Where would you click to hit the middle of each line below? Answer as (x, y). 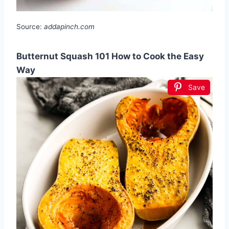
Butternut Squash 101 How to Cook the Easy (110, 56)
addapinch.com (69, 26)
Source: (30, 26)
